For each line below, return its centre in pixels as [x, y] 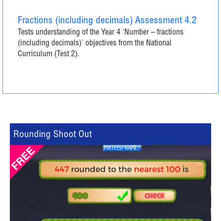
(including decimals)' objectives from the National [95, 44]
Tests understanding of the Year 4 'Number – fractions [101, 33]
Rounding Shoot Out [53, 135]
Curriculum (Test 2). [49, 55]
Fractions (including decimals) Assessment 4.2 [107, 21]
